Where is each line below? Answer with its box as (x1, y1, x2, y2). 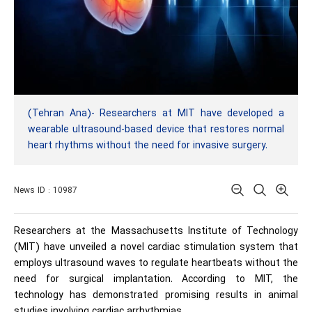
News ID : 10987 (14, 185, 77, 197)
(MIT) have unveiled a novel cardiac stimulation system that (14, 240, 298, 255)
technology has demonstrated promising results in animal (14, 288, 298, 303)
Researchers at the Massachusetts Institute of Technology (14, 224, 298, 239)
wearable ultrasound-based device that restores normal (28, 123, 284, 137)
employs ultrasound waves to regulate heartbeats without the (14, 256, 298, 271)
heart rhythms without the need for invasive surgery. (28, 139, 267, 153)
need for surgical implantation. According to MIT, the (14, 272, 298, 287)
